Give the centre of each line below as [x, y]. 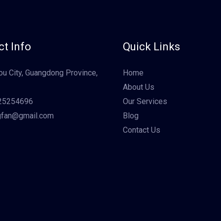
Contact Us [142, 130]
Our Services [145, 102]
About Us [139, 87]
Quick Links [151, 47]
